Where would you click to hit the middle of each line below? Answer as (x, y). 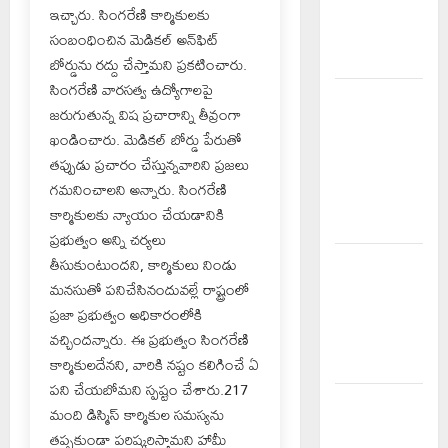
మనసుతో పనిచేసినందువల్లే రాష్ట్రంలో (149, 289)
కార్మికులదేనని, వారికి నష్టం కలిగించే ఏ (154, 364)
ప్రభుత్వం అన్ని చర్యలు (108, 239)
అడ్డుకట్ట (360, 123)
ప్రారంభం (361, 363)
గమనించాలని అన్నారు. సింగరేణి (138, 189)
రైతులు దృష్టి (372, 33)
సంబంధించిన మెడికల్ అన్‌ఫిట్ (134, 39)
